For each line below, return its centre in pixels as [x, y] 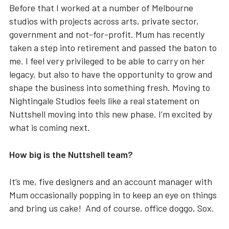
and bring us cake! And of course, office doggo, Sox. [111, 208]
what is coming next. [49, 127]
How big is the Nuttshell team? [71, 154]
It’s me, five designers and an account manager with [110, 181]
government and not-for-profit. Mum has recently [107, 34]
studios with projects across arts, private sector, [104, 21]
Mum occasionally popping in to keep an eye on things [113, 195]
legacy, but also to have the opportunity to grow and [111, 74]
